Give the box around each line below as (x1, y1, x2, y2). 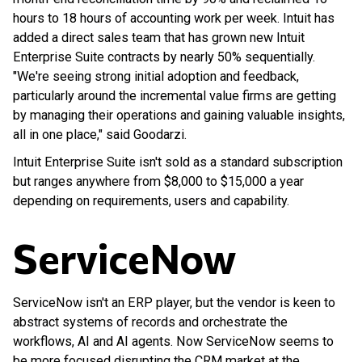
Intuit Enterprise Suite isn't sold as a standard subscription (13, 154, 343, 170)
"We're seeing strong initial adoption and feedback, (13, 68, 299, 84)
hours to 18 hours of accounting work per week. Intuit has (13, 10, 335, 26)
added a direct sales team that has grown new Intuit (13, 29, 305, 45)
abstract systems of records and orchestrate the (13, 314, 288, 330)
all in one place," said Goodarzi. (13, 126, 187, 142)
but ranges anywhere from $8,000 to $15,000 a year (13, 173, 304, 189)
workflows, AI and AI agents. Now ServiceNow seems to (13, 333, 334, 349)
